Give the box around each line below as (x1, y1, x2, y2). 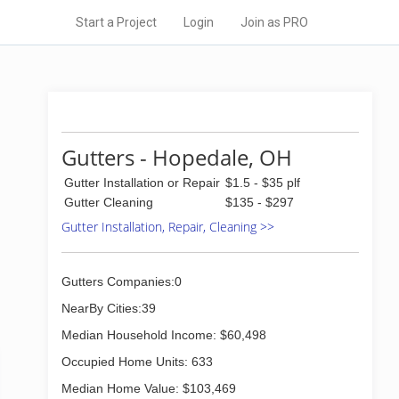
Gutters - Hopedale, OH (61, 142, 292, 172)
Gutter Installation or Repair (64, 175, 220, 190)
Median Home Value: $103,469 (61, 381, 236, 395)
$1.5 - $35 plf (225, 175, 300, 190)
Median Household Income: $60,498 (61, 328, 266, 342)
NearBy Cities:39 (61, 301, 156, 315)
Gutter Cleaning (64, 195, 153, 209)
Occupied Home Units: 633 (61, 354, 213, 369)
